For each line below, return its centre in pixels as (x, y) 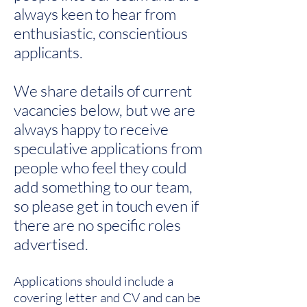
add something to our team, (103, 186)
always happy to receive (91, 129)
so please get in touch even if (106, 206)
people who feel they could (100, 167)
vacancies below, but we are (105, 110)
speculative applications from (108, 148)
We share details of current (103, 90)
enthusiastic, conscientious (101, 33)
